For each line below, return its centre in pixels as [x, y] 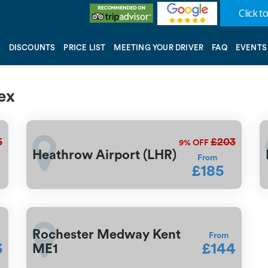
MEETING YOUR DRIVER [159, 47]
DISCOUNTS [32, 47]
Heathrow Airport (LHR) [104, 155]
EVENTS [251, 47]
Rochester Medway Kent [106, 234]
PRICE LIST [85, 47]
